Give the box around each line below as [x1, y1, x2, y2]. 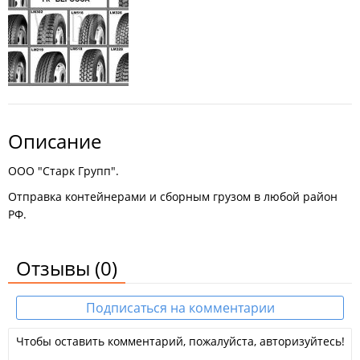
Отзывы [16, 255, 95, 281]
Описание [8, 128, 101, 154]
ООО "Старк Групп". [8, 163, 119, 178]
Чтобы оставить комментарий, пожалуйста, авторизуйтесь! [15, 333, 345, 349]
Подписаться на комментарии [85, 299, 275, 317]
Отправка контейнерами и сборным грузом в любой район [8, 189, 337, 204]
